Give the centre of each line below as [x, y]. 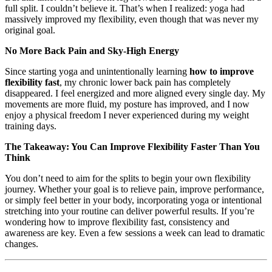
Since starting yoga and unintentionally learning [97, 72]
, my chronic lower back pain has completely [145, 83]
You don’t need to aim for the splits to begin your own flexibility [128, 178]
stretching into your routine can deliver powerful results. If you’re [130, 211]
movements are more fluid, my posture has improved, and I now [127, 104]
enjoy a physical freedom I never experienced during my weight [127, 115]
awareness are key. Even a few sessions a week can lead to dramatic [135, 233]
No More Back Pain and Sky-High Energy [92, 51]
